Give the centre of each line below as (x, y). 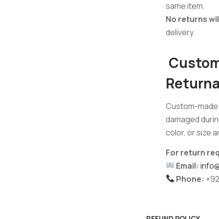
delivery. (180, 32)
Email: (188, 165)
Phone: (190, 179)
